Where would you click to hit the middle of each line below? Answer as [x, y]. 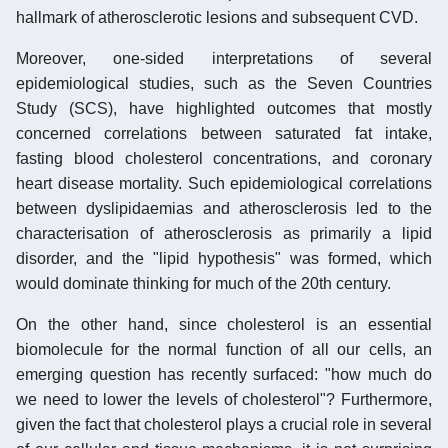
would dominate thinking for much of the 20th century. [203, 283]
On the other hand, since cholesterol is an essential [224, 324]
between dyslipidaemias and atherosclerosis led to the [224, 208]
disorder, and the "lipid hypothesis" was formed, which [224, 258]
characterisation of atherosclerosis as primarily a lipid [224, 233]
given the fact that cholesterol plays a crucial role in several [224, 424]
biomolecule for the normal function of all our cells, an [224, 349]
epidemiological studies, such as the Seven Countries [224, 83]
